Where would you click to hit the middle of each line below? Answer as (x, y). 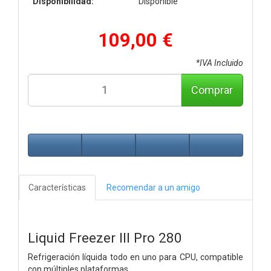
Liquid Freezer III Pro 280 (105, 237)
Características (57, 187)
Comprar (212, 90)
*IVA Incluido (220, 63)
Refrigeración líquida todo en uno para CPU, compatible (135, 257)
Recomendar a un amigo (153, 187)
